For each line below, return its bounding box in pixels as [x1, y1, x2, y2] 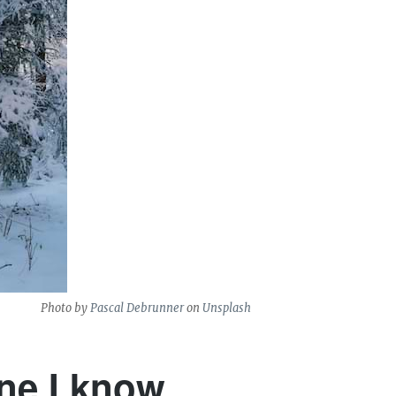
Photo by [41, 300, 91, 316]
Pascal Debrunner [90, 300, 185, 316]
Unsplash [202, 300, 252, 316]
